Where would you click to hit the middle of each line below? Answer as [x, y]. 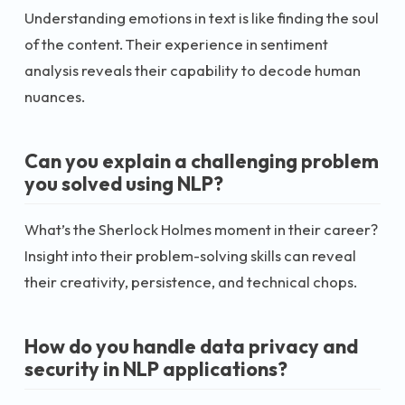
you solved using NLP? [124, 183]
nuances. [55, 96]
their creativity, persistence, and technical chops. [191, 282]
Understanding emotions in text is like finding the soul [202, 17]
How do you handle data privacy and [191, 346]
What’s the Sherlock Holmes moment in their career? [201, 229]
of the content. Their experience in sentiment [176, 43]
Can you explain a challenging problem [202, 160]
